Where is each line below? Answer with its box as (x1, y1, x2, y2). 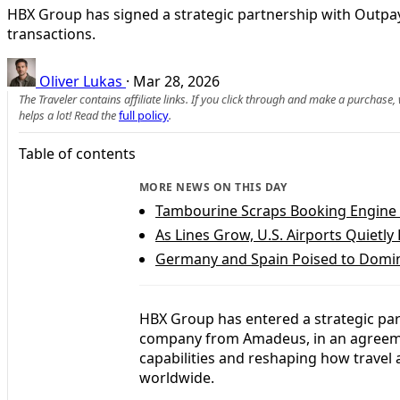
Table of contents (19, 143, 136, 163)
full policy (119, 106, 169, 123)
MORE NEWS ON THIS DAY (139, 179, 287, 195)
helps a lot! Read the (19, 106, 119, 123)
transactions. (7, 23, 96, 44)
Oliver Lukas (39, 71, 122, 91)
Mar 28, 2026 (133, 71, 220, 91)
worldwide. (139, 367, 214, 387)
